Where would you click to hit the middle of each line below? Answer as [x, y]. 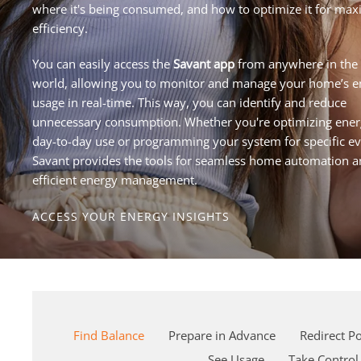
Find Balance [108, 335]
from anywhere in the [296, 63]
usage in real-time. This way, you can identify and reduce [189, 102]
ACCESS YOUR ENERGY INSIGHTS [131, 216]
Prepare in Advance [222, 335]
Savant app [204, 63]
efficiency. [60, 28]
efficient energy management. [115, 179]
